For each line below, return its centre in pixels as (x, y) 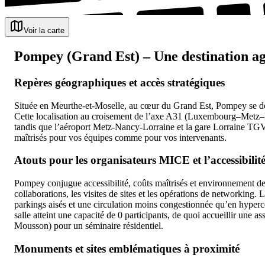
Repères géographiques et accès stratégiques (119, 82)
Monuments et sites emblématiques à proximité (127, 248)
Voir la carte (44, 31)
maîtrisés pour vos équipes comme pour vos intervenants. (120, 137)
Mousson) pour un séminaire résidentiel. (89, 226)
